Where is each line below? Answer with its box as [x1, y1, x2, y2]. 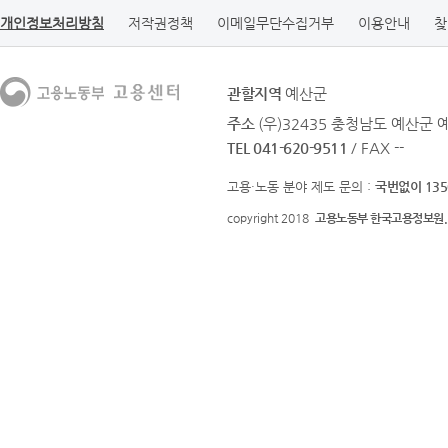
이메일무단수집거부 [217, 15, 334, 31]
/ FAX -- [351, 139, 404, 156]
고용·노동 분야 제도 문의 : [227, 179, 375, 194]
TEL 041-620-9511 [227, 139, 347, 156]
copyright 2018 [227, 211, 315, 225]
